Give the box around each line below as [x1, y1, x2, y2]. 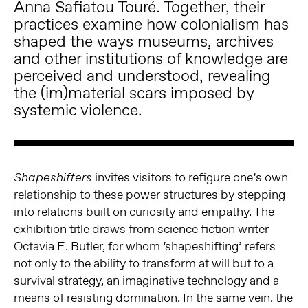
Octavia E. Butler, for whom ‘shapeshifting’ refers [13, 237, 276, 254]
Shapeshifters [13, 169, 92, 186]
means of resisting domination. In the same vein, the [13, 289, 293, 306]
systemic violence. [13, 99, 142, 121]
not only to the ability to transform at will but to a [13, 254, 274, 272]
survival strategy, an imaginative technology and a [13, 272, 279, 289]
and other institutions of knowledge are [13, 47, 288, 69]
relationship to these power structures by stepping [13, 186, 285, 203]
